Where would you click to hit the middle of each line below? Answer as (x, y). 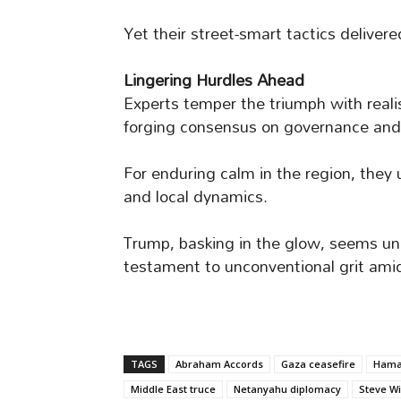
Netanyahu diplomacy (287, 389)
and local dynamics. (196, 197)
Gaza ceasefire (318, 364)
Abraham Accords (219, 364)
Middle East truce (173, 389)
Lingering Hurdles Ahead (214, 81)
